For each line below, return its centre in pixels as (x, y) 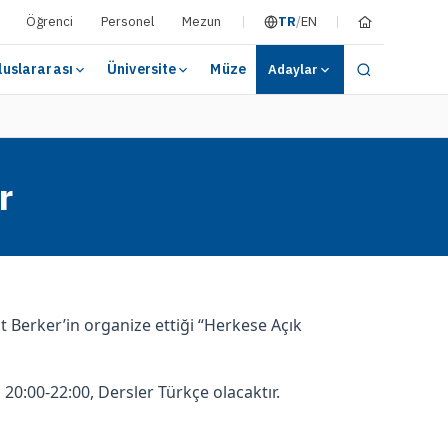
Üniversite (142, 69)
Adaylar (293, 69)
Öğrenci (49, 21)
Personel (127, 21)
